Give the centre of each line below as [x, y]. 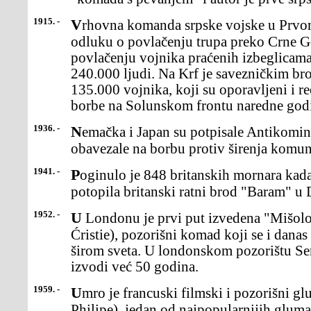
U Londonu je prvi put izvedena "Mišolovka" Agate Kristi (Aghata [76, 218]
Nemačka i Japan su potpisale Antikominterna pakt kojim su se [76, 132]
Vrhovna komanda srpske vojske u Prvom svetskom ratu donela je [76, 25]
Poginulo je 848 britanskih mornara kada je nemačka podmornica [75, 175]
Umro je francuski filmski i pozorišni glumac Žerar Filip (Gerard [76, 293]
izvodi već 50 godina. [135, 267]
